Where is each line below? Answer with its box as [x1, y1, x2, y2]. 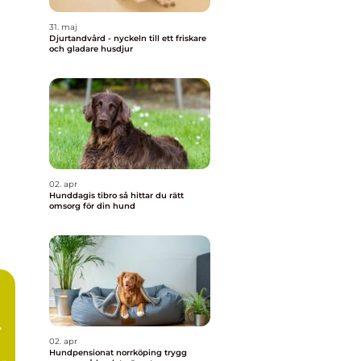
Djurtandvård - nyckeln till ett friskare [49, 33, 206, 44]
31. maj [49, 22, 77, 32]
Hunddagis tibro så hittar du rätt [49, 190, 119, 201]
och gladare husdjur [49, 44, 133, 54]
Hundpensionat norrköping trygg [49, 347, 164, 358]
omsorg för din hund [49, 201, 135, 211]
